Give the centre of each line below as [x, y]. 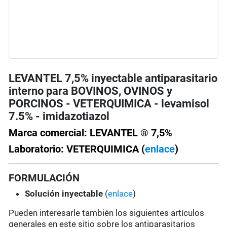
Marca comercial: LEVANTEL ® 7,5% [91, 133]
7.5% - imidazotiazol [59, 117]
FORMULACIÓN [44, 178]
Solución [43, 194]
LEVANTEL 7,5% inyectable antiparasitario [113, 79]
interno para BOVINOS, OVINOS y [91, 91]
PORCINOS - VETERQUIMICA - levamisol [109, 104]
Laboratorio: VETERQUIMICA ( [77, 149]
